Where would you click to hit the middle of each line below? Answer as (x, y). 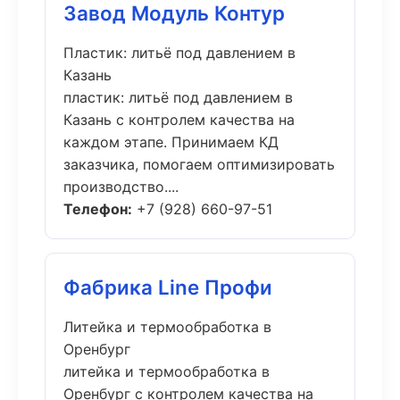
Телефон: (98, 209)
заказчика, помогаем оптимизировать (199, 164)
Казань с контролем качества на (179, 120)
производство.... (121, 187)
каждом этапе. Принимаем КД (171, 142)
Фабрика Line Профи (168, 287)
